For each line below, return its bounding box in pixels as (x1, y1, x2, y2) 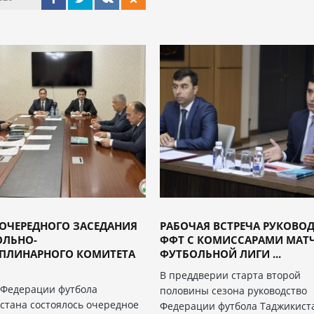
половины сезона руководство (160, 283, 308, 297)
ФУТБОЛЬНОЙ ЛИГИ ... (160, 246, 282, 261)
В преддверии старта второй (160, 268, 301, 282)
